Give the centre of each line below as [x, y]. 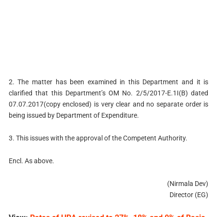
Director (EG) [189, 194]
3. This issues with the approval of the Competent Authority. [98, 138]
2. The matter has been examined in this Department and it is [108, 82]
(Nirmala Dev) [188, 183]
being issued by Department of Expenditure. [74, 116]
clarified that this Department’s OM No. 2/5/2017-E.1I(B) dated [108, 93]
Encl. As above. [31, 161]
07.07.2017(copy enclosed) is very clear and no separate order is [108, 104]
